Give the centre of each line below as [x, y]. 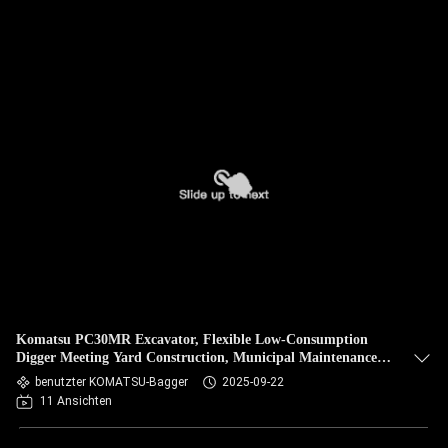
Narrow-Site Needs [72, 375]
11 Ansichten [76, 401]
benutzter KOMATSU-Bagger [111, 382]
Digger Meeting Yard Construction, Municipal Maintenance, [198, 357]
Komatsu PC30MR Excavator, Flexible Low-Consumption [192, 339]
